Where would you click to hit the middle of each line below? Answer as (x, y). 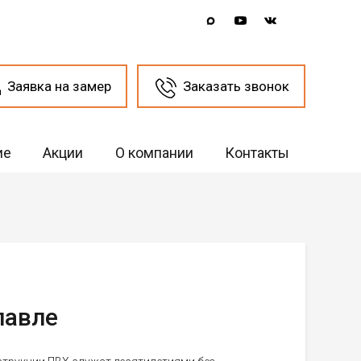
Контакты (257, 152)
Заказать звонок (236, 86)
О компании (154, 152)
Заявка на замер (59, 86)
